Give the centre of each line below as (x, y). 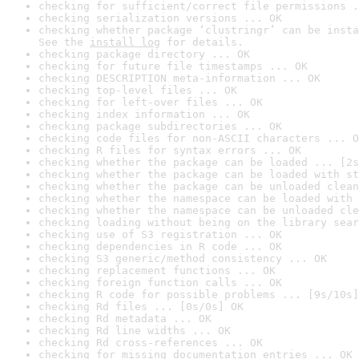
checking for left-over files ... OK (151, 102)
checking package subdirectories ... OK (160, 126)
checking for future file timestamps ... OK (173, 66)
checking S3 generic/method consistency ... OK (183, 258)
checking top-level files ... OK (138, 90)
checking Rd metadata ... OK (125, 319)
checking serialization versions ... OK (160, 18)
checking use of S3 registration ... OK (160, 234)
